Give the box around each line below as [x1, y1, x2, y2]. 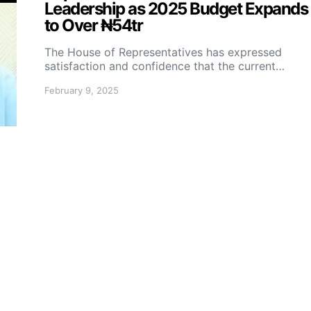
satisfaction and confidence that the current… [44, 59, 285, 73]
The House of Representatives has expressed [44, 45, 282, 59]
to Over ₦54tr [44, 15, 143, 35]
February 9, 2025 [44, 85, 119, 96]
